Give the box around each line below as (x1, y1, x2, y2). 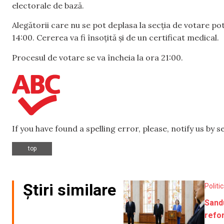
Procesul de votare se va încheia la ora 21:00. (12, 52, 183, 62)
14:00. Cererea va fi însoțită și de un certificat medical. (12, 32, 219, 43)
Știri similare (23, 180, 116, 200)
